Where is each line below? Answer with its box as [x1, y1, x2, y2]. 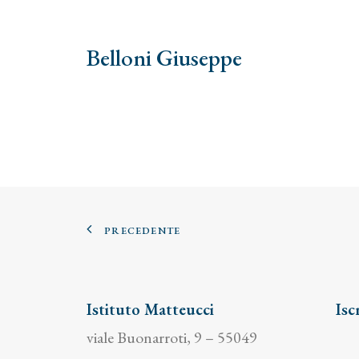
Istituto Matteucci [87, 299, 214, 320]
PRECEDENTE [104, 224, 181, 237]
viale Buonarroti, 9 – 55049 [87, 327, 257, 348]
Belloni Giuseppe [87, 42, 242, 73]
